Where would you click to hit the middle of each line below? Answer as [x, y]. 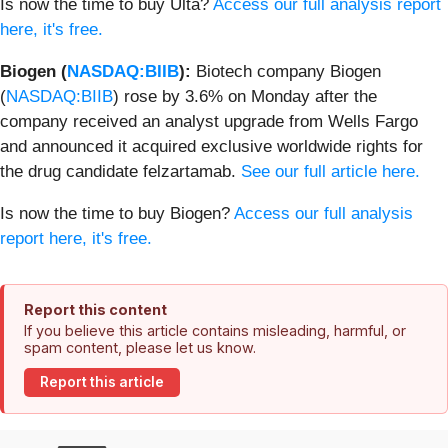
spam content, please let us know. [140, 347]
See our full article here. [330, 171]
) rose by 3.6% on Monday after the [245, 96]
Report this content [95, 309]
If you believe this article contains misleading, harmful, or [215, 330]
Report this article [102, 382]
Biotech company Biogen [288, 71]
